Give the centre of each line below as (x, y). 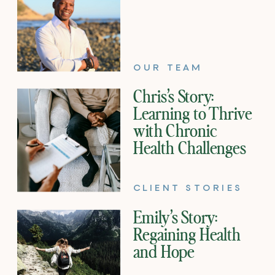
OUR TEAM (168, 67)
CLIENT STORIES (188, 188)
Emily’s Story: (176, 218)
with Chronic (175, 132)
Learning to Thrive (193, 114)
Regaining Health (187, 235)
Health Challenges (190, 149)
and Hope (164, 253)
